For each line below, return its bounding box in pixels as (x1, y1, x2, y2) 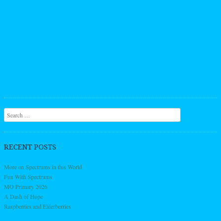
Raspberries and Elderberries (4, 202, 71, 210)
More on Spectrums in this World (4, 162, 82, 171)
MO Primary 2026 (4, 182, 47, 190)
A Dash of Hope (4, 192, 43, 200)
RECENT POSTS (4, 142, 56, 151)
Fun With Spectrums (4, 172, 52, 181)
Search (4, 109, 20, 117)
